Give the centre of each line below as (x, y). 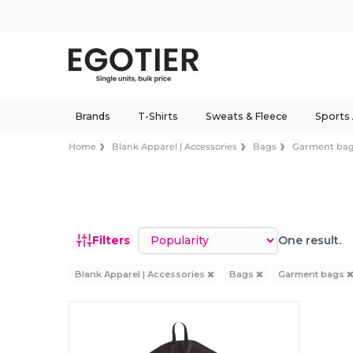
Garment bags (312, 274)
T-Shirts (158, 116)
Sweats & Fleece (246, 116)
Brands (92, 116)
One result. (310, 240)
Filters (111, 240)
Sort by (159, 234)
